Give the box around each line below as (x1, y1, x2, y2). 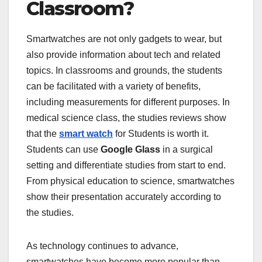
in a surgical (160, 144, 213, 154)
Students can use (26, 144, 101, 154)
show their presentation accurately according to (26, 191, 221, 202)
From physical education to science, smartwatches (26, 175, 235, 186)
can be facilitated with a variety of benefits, (26, 81, 201, 91)
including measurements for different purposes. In (26, 96, 230, 107)
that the (26, 128, 59, 139)
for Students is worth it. (115, 128, 209, 139)
